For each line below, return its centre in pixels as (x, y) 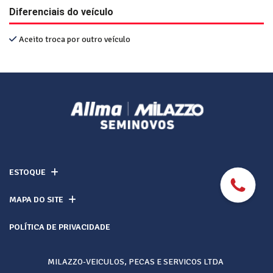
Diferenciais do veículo (61, 12)
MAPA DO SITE (36, 200)
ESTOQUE (27, 172)
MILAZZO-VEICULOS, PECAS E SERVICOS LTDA (135, 262)
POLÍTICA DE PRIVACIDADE (60, 227)
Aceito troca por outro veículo (75, 39)
